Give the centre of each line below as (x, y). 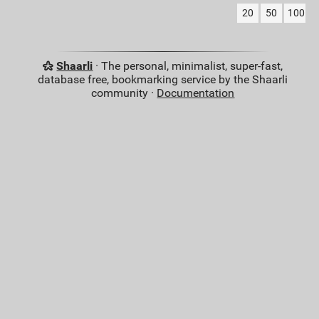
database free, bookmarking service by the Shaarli (163, 80)
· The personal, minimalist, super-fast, (188, 66)
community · (124, 93)
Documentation (196, 93)
